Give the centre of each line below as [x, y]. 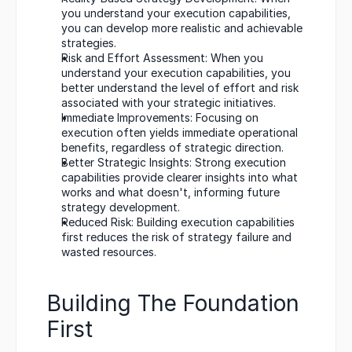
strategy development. [121, 207]
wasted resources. [109, 252]
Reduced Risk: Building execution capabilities [178, 222]
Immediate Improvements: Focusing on [160, 118]
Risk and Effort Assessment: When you [162, 58]
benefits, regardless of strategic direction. [172, 148]
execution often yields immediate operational [180, 133]
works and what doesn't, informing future [170, 192]
